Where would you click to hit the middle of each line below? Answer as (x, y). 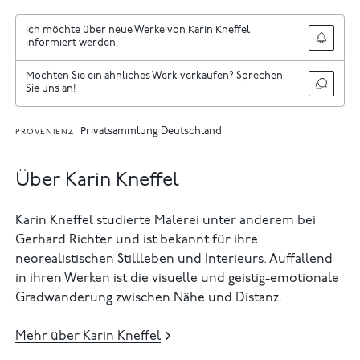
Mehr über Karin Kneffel (88, 336)
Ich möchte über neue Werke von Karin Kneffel (137, 31)
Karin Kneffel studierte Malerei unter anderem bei (166, 221)
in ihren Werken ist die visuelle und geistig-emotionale (178, 278)
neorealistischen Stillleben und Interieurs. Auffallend (174, 259)
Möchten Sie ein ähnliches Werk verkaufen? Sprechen (154, 76)
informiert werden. (72, 44)
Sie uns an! (51, 89)
